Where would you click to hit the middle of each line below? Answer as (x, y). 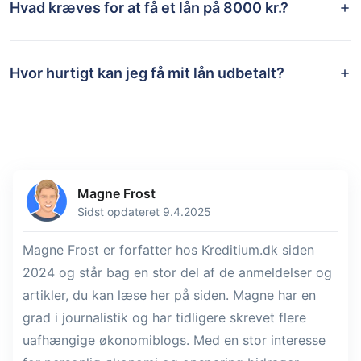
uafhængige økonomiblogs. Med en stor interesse (174, 340)
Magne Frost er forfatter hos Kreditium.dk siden (168, 249)
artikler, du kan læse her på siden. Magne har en (169, 295)
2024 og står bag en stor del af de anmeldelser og (177, 272)
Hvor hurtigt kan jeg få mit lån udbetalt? (147, 73)
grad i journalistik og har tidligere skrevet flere (164, 317)
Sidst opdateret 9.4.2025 (144, 211)
